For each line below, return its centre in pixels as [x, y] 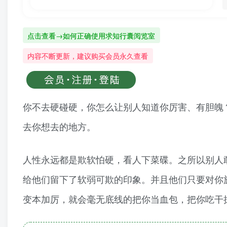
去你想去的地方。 [59, 126]
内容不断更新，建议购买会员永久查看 [88, 55]
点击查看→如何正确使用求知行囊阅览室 [91, 35]
